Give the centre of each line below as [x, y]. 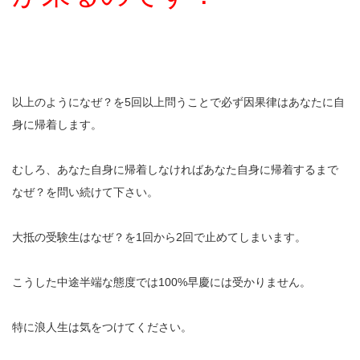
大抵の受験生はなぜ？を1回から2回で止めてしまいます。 [159, 237]
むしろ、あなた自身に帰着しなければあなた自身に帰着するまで [175, 170]
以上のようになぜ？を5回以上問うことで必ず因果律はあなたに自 [178, 102]
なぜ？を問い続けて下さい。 [85, 192]
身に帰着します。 [57, 125]
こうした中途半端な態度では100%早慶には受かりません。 [162, 282]
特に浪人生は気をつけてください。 [102, 327]
